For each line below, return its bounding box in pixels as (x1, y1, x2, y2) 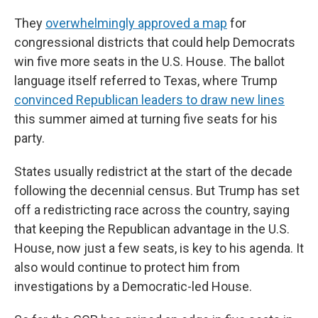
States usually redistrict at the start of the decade (14, 164, 292, 179)
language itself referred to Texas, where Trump (14, 73, 278, 88)
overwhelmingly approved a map (45, 16, 227, 31)
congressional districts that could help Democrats (14, 35, 295, 50)
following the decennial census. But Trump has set (14, 183, 300, 198)
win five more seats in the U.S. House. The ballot (14, 54, 285, 69)
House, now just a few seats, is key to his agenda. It (14, 241, 304, 256)
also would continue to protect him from (14, 260, 240, 275)
